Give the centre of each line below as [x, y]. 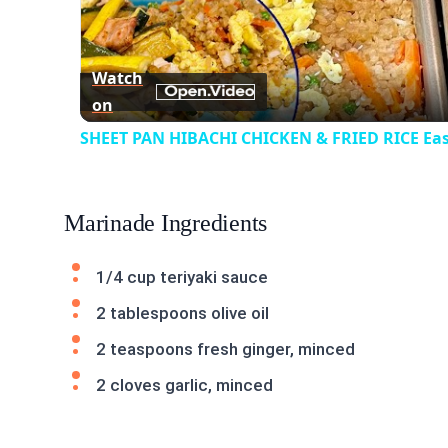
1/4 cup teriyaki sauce [182, 276]
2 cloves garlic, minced [184, 384]
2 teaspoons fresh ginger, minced [225, 348]
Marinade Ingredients [166, 222]
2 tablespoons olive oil [182, 312]
